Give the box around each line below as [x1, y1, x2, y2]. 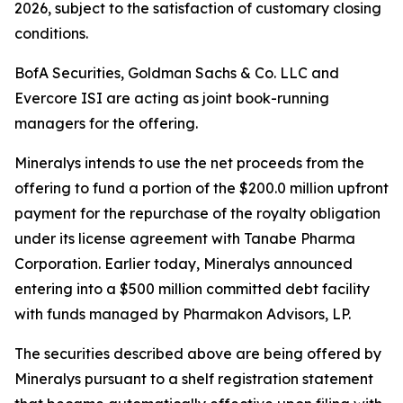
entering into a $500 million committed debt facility [14, 280, 370, 298]
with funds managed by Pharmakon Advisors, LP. [14, 305, 351, 323]
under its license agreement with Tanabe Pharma [14, 229, 355, 247]
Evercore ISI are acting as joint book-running [14, 89, 329, 107]
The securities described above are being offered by [14, 345, 381, 363]
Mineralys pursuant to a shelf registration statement [14, 370, 373, 388]
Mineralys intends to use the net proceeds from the [14, 154, 364, 172]
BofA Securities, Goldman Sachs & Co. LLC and [14, 64, 339, 82]
